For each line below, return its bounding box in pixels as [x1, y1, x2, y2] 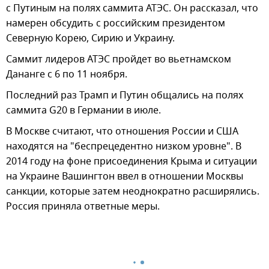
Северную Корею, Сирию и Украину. [6, 31, 175, 46]
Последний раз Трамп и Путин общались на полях [6, 88, 243, 103]
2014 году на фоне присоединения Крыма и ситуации [6, 154, 257, 169]
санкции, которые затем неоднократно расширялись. [6, 184, 259, 199]
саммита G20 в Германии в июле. [6, 103, 161, 118]
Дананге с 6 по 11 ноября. [6, 67, 127, 82]
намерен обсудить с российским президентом [6, 16, 225, 31]
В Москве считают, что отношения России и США [6, 124, 238, 139]
